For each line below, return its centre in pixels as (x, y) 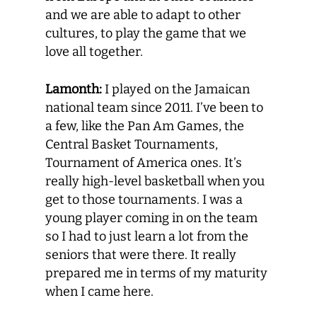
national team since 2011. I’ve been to (154, 108)
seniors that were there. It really (141, 255)
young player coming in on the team (151, 218)
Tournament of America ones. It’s (144, 163)
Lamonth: (74, 89)
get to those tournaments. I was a (144, 200)
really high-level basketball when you (155, 181)
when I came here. (99, 292)
